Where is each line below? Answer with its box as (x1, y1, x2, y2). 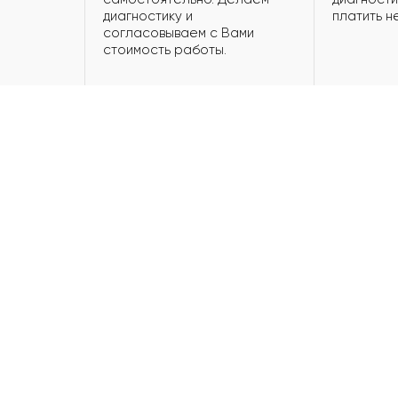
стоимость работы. (103, 42, 227, 59)
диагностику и (103, 8, 193, 25)
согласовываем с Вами (103, 25, 254, 42)
